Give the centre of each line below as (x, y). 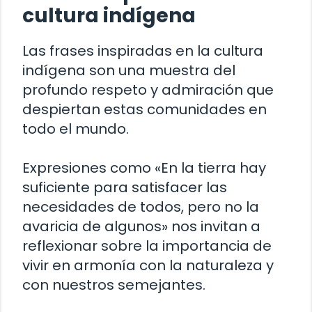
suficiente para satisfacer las (125, 188)
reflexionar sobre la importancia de (147, 246)
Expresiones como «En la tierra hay (144, 168)
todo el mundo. (76, 129)
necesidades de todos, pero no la (141, 207)
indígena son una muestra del (129, 71)
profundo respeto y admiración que (148, 90)
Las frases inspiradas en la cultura (143, 51)
